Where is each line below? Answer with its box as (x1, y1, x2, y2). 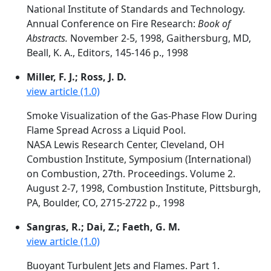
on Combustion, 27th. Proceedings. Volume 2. (27, 167, 235, 180)
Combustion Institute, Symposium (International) (27, 152, 251, 166)
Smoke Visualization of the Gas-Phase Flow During (27, 109, 257, 122)
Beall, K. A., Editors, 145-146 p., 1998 (27, 46, 188, 59)
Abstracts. (27, 31, 68, 45)
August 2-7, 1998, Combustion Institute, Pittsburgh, (27, 181, 261, 195)
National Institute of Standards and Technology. (27, 2, 245, 16)
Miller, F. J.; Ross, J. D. (27, 70, 126, 83)
